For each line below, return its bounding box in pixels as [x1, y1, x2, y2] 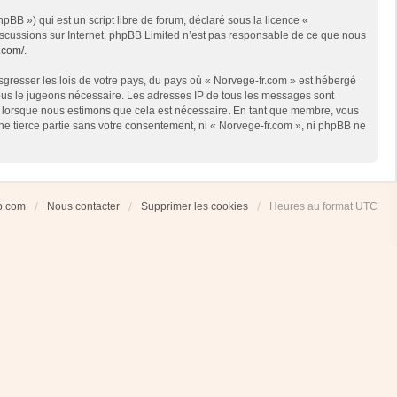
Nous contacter [47, 200, 120, 213]
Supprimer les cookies [141, 200, 248, 213]
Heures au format [269, 200, 355, 213]
